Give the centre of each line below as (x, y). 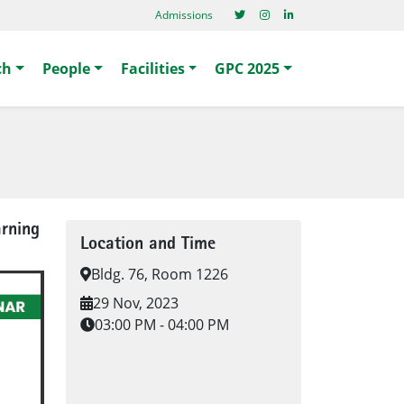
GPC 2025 (248, 69)
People (66, 69)
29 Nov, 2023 (136, 303)
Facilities (152, 69)
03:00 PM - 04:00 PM (162, 325)
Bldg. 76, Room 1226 (160, 274)
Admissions (184, 15)
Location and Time (148, 245)
